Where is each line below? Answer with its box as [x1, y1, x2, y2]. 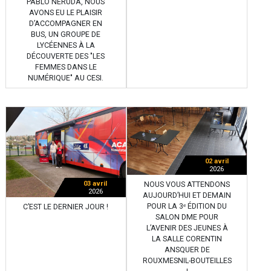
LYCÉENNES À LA [36, 41, 95, 50]
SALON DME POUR [155, 212, 218, 221]
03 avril [83, 179, 108, 188]
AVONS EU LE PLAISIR [29, 8, 103, 18]
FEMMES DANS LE [34, 63, 97, 72]
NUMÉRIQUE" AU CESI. [28, 74, 104, 83]
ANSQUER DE [164, 245, 210, 254]
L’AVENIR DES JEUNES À [146, 223, 228, 232]
